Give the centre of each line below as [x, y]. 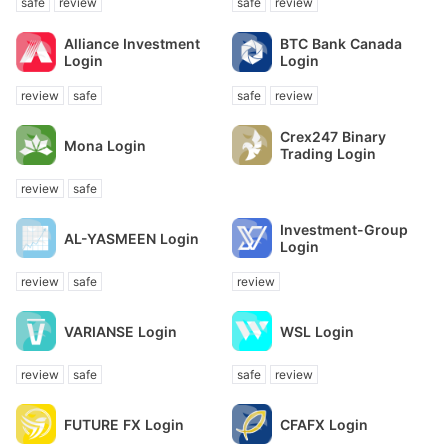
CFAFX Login [324, 424]
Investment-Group [344, 229]
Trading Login [328, 153]
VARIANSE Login [120, 331]
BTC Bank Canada [341, 43]
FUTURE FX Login [124, 424]
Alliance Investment [132, 43]
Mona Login [105, 145]
